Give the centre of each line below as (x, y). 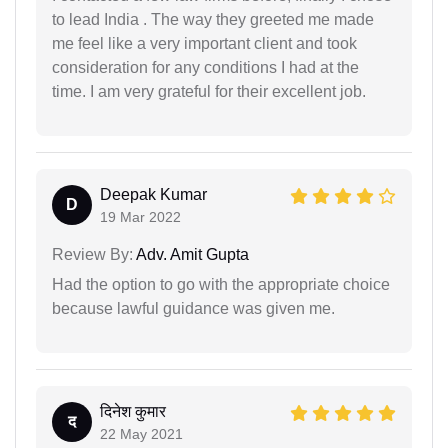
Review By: (92, 254)
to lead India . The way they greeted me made (213, 19)
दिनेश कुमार (133, 411)
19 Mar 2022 (140, 216)
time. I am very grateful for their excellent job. (209, 91)
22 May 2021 (141, 433)
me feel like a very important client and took (204, 43)
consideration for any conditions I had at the (205, 67)
